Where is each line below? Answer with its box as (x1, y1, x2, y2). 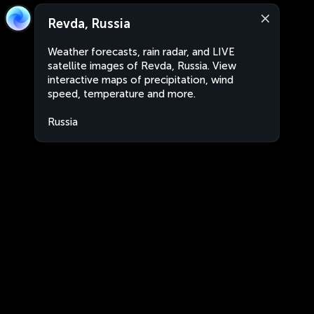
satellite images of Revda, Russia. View (48, 60, 236, 72)
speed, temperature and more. (48, 88, 196, 100)
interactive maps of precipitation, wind (48, 74, 233, 86)
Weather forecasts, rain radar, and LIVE (48, 46, 235, 58)
